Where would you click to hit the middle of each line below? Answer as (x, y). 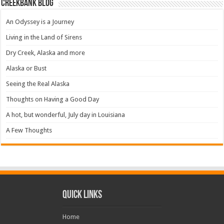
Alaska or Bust (26, 68)
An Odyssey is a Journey (40, 22)
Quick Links (82, 195)
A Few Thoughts (29, 130)
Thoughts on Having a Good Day (53, 99)
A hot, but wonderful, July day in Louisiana (66, 115)
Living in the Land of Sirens (44, 37)
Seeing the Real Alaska (38, 84)
